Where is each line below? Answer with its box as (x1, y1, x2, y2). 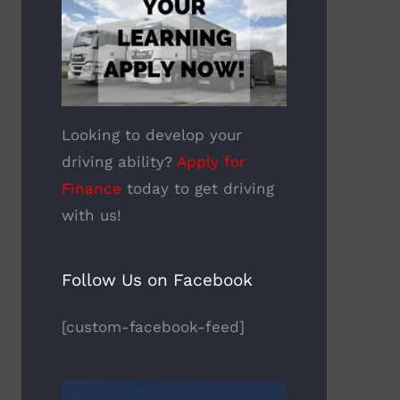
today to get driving (121, 179, 274, 198)
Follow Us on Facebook (61, 270, 253, 291)
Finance (61, 179, 121, 198)
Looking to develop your (61, 126, 242, 145)
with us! (61, 206, 121, 225)
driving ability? (61, 153, 177, 171)
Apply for (176, 153, 246, 171)
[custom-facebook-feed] (61, 318, 245, 337)
